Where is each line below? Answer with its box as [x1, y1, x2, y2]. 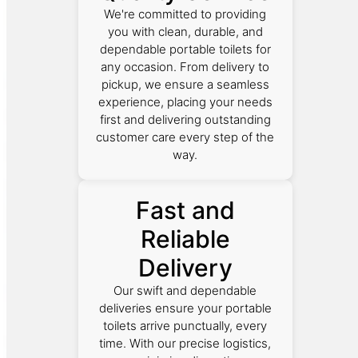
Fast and [135, 195, 235, 225]
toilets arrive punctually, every [103, 317, 268, 333]
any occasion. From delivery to [101, 58, 270, 74]
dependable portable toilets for [99, 41, 271, 57]
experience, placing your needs [97, 93, 272, 109]
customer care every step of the [96, 129, 275, 145]
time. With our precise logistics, [99, 335, 272, 351]
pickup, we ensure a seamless [101, 76, 269, 92]
